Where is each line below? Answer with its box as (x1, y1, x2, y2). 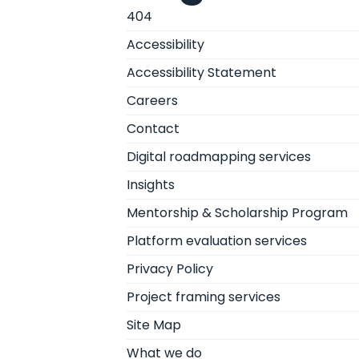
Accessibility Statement (127, 63, 276, 82)
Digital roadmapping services (127, 147, 311, 166)
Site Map (127, 316, 181, 334)
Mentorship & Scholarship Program (127, 204, 348, 222)
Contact (127, 119, 179, 138)
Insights (127, 175, 175, 194)
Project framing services (127, 288, 280, 306)
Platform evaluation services (127, 232, 307, 250)
